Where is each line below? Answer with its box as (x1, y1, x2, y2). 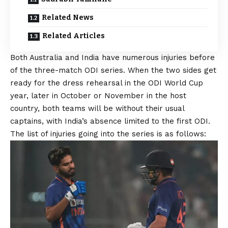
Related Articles (42, 32, 105, 41)
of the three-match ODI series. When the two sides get (10, 66, 216, 75)
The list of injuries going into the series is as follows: (10, 129, 206, 139)
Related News (42, 13, 94, 22)
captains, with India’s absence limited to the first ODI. (10, 117, 210, 126)
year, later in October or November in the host (10, 91, 186, 101)
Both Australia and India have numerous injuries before (10, 53, 215, 63)
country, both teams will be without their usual (10, 104, 184, 113)
